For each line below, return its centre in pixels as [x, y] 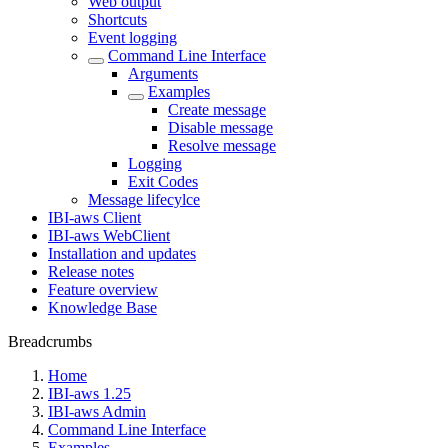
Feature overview [103, 289]
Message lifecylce [144, 199]
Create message [217, 109]
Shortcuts [117, 19]
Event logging [132, 37]
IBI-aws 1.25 [89, 393]
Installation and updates [122, 253]
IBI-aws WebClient [109, 235]
